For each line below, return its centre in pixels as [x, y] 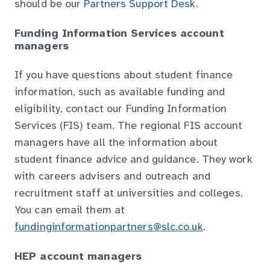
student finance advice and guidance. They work [133, 160]
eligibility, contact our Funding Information [121, 110]
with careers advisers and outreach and [112, 177]
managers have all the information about [116, 143]
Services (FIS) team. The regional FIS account [129, 127]
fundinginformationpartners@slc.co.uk [109, 228]
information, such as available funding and [120, 93]
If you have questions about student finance [124, 76]
